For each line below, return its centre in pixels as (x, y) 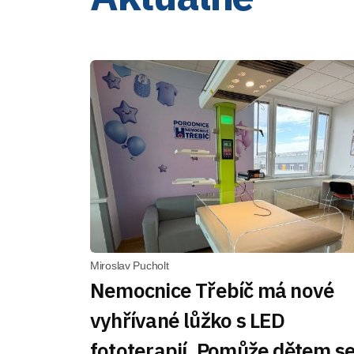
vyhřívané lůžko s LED (188, 320)
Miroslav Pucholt (130, 265)
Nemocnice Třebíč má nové (213, 290)
